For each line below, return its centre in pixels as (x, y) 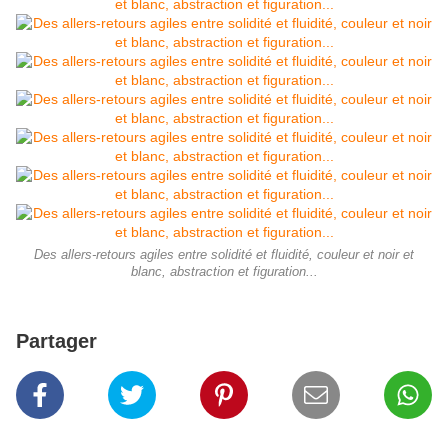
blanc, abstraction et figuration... (224, 272)
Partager (56, 341)
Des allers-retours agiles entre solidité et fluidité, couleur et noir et (224, 255)
